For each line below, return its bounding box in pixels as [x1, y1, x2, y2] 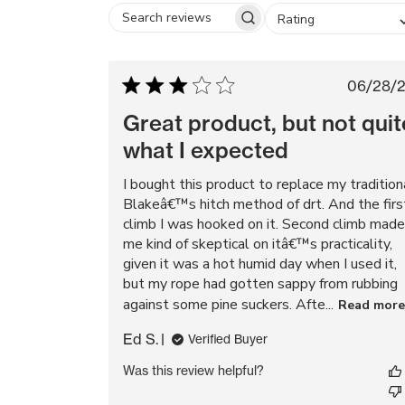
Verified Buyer [188, 332, 268, 346]
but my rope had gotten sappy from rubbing [123, 274, 398, 294]
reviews [185, 36, 235, 56]
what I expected [123, 137, 288, 164]
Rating [278, 10, 315, 27]
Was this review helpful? [123, 363, 264, 378]
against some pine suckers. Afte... [123, 294, 334, 315]
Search [185, 16, 228, 36]
